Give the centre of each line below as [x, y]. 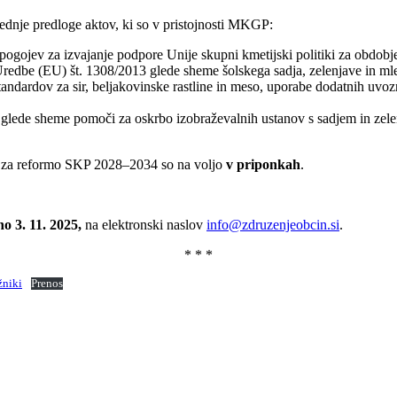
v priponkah [263, 165]
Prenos [47, 284]
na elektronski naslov [146, 225]
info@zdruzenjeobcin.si [273, 225]
